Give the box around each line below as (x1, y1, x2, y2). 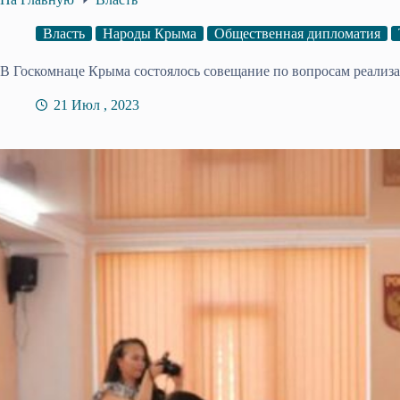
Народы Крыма (103, 25, 196, 41)
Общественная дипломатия (214, 25, 380, 41)
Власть (43, 25, 85, 41)
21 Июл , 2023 (54, 96, 139, 112)
